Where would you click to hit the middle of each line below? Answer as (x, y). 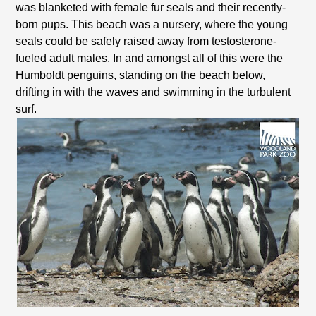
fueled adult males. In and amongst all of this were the (150, 58)
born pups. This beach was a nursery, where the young (152, 24)
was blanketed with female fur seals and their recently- (151, 7)
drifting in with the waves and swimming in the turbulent (153, 92)
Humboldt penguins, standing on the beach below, (141, 75)
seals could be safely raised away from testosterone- (146, 41)
